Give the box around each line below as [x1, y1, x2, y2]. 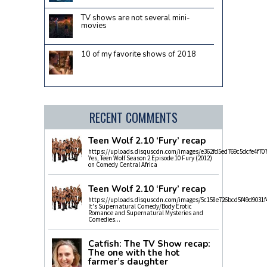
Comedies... [88, 215, 120, 224]
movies [81, 20, 107, 32]
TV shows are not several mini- [81, 13, 191, 24]
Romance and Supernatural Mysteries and [88, 209, 203, 218]
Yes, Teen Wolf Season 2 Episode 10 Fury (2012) [88, 154, 212, 163]
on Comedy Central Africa [88, 160, 157, 169]
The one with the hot [88, 247, 180, 259]
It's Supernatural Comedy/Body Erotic [88, 202, 192, 211]
